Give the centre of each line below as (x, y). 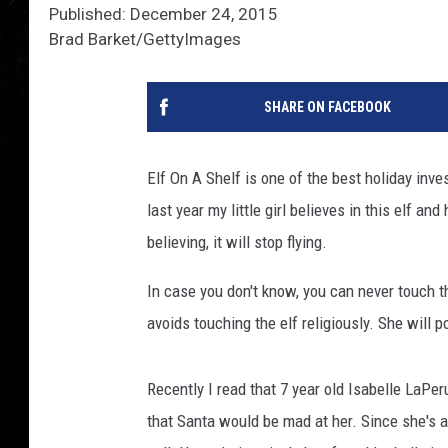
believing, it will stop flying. (237, 242)
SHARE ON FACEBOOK (327, 107)
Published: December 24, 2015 (163, 14)
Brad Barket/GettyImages (145, 39)
